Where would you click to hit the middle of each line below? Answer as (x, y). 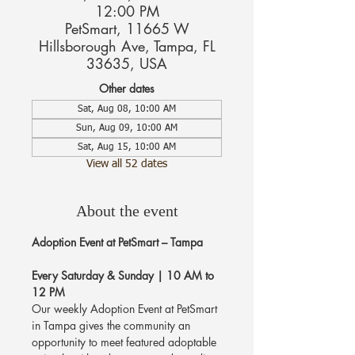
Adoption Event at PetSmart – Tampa (117, 242)
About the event (127, 210)
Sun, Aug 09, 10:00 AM (127, 128)
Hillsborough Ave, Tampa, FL (127, 46)
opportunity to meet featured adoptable (126, 342)
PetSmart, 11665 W (127, 28)
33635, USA (127, 63)
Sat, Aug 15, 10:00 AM (127, 147)
